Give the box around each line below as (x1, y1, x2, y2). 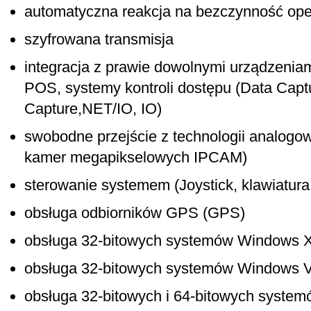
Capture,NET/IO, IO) (24, 100, 162, 117)
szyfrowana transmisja (24, 31, 174, 48)
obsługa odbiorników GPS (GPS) (24, 204, 245, 221)
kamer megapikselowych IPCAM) (24, 149, 247, 166)
